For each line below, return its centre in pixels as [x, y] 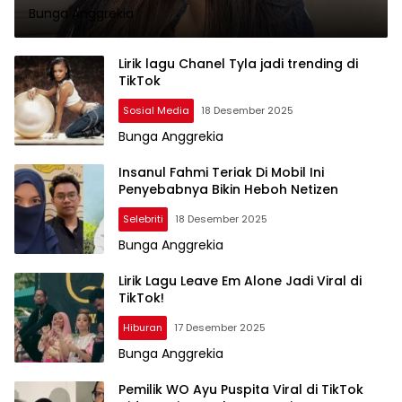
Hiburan [143, 327]
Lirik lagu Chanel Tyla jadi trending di [238, 63]
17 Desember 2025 [220, 327]
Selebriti [143, 218]
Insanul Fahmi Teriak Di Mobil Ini [221, 172]
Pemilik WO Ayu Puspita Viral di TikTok [241, 389]
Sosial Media [156, 110]
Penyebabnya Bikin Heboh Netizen [228, 189]
